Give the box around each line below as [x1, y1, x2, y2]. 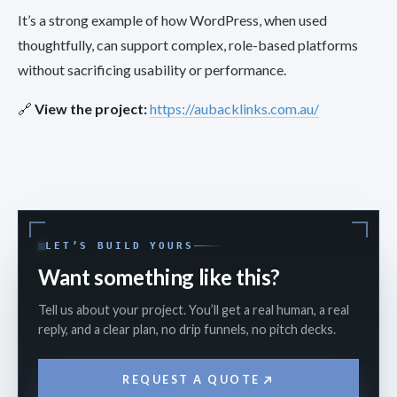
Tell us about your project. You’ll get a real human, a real [38, 302, 349, 318]
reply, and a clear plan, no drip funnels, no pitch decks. [38, 322, 336, 338]
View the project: [35, 100, 147, 118]
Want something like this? [38, 264, 280, 291]
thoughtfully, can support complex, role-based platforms [18, 36, 358, 54]
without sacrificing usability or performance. [18, 61, 286, 79]
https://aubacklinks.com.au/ [150, 100, 319, 118]
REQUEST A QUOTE [122, 373, 261, 387]
